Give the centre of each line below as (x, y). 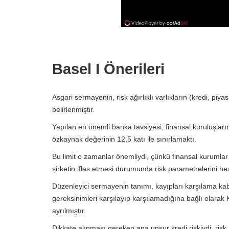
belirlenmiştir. (73, 109)
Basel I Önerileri (108, 69)
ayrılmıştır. (69, 211)
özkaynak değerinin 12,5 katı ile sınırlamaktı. (124, 139)
